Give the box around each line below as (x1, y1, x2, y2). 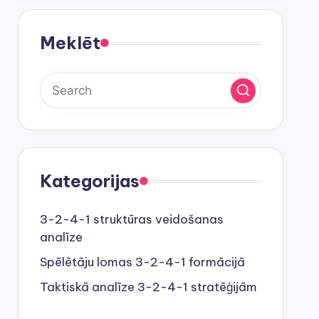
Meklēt (39, 32, 100, 53)
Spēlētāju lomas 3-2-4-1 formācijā (39, 254, 245, 270)
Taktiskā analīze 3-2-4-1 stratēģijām (39, 279, 257, 295)
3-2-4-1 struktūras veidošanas (39, 211, 224, 227)
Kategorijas (39, 170, 140, 192)
